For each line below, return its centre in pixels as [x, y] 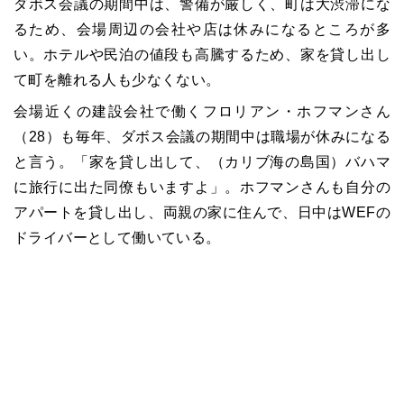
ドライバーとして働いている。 [117, 237]
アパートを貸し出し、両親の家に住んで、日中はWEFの [202, 212]
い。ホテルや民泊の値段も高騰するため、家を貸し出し [202, 54]
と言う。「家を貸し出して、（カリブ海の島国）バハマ [202, 161]
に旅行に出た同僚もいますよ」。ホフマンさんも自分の [202, 187]
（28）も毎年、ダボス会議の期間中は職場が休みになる [202, 136]
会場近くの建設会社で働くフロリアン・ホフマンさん [202, 111]
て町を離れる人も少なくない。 [117, 79]
